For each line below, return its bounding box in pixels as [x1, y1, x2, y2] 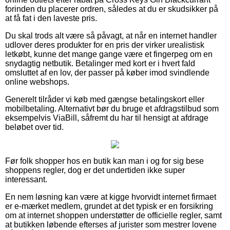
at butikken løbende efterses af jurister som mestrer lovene [5, 220, 217, 229]
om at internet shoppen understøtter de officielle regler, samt [5, 210, 222, 220]
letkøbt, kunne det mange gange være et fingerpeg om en [5, 49, 213, 59]
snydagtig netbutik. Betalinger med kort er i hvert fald [5, 59, 195, 68]
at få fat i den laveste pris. [5, 13, 97, 23]
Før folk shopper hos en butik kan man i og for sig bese [5, 156, 204, 165]
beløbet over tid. [5, 122, 64, 131]
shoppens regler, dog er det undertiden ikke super [5, 165, 185, 175]
